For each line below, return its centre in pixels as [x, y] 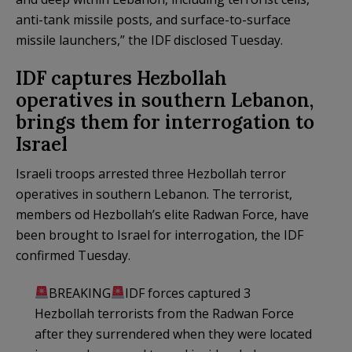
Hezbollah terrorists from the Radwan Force [164, 313]
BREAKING [80, 293]
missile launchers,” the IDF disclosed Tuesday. [149, 40]
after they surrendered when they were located [173, 334]
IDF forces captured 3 [188, 293]
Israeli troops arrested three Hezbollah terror [151, 173]
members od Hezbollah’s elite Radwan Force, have [162, 214]
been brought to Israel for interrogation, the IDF [159, 235]
